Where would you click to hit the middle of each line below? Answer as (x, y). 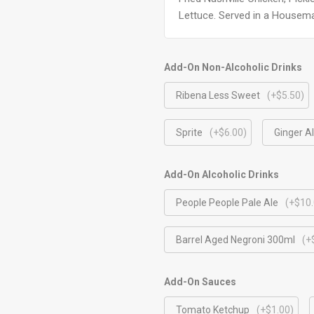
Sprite (189, 132)
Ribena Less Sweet (218, 95)
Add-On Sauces (200, 282)
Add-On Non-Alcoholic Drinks (233, 67)
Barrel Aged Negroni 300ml (235, 240)
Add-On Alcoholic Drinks (221, 175)
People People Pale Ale (227, 203)
